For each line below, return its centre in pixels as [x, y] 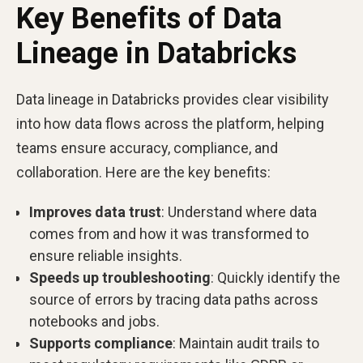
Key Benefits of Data [149, 19]
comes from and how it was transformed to [169, 234]
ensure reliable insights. [106, 256]
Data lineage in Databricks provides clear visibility [173, 99]
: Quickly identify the [275, 278]
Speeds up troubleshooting [120, 278]
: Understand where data [239, 212]
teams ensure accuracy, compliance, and [147, 148]
